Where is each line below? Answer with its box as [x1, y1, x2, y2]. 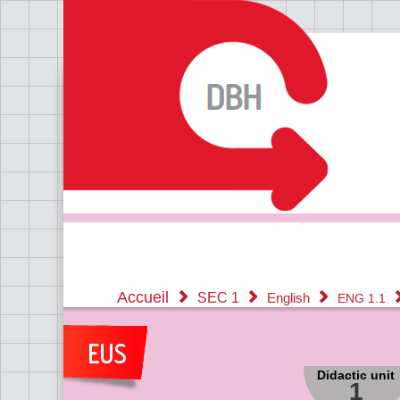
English [267, 290, 313, 305]
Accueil [117, 288, 169, 306]
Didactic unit [317, 368, 395, 382]
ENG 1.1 [337, 291, 389, 305]
